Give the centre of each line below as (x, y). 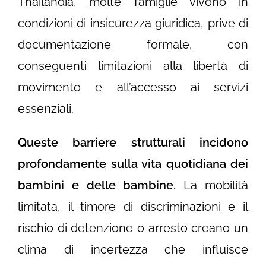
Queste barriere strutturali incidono (133, 143)
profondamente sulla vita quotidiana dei (133, 164)
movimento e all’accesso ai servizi (133, 88)
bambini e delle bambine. (97, 186)
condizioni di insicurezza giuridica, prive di (133, 23)
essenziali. (47, 109)
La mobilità (212, 186)
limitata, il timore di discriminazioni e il (133, 207)
